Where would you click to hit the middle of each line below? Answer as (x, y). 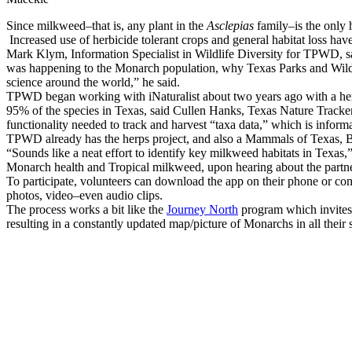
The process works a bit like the (86, 210)
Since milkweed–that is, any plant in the (106, 26)
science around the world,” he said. (93, 82)
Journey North (202, 210)
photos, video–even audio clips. (84, 196)
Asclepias (230, 26)
